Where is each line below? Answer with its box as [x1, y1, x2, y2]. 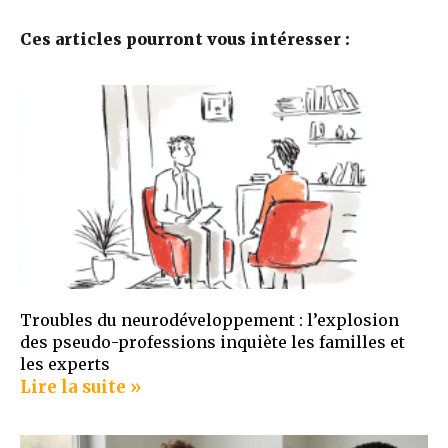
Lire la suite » [20, 376, 142, 399]
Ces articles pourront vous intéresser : [20, 29, 350, 50]
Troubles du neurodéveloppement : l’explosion [20, 310, 399, 331]
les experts [20, 354, 110, 375]
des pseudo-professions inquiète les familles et [20, 332, 405, 353]
